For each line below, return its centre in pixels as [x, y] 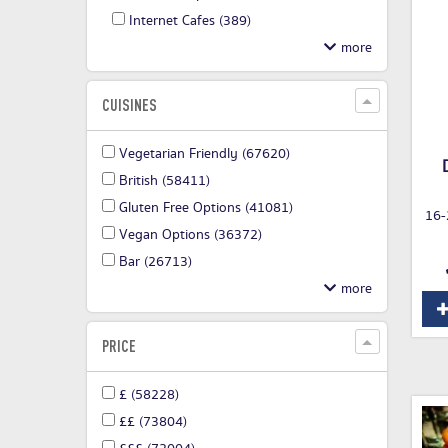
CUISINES [129, 105]
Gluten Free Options [180, 208]
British [138, 181]
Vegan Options [164, 235]
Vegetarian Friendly [178, 154]
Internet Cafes [172, 21]
